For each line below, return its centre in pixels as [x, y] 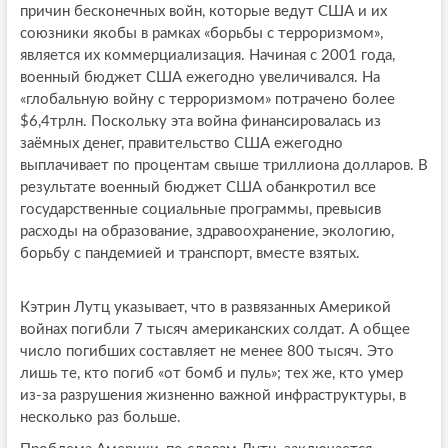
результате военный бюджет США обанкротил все [197, 188]
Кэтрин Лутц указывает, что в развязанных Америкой [205, 308]
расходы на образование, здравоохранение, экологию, [206, 232]
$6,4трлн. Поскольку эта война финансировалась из [200, 122]
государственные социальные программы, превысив [200, 210]
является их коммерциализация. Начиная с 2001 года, [207, 56]
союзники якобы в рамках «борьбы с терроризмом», [201, 34]
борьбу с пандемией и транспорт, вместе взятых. [189, 254]
